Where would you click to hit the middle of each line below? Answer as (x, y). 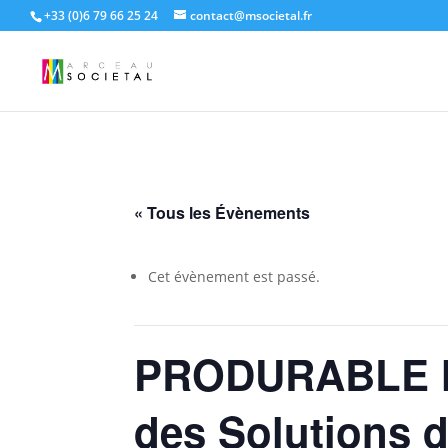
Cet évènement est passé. (234, 276)
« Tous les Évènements (222, 212)
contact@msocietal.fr (251, 15)
